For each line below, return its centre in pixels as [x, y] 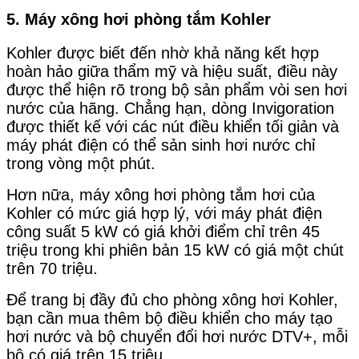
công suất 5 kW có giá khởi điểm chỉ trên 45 [163, 231]
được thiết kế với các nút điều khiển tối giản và [173, 126]
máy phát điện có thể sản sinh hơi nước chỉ [161, 145]
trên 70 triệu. [52, 268]
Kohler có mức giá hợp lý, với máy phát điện [164, 213]
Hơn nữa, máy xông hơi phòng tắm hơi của [161, 194]
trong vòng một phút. [81, 163]
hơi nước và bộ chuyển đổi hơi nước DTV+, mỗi [177, 336]
